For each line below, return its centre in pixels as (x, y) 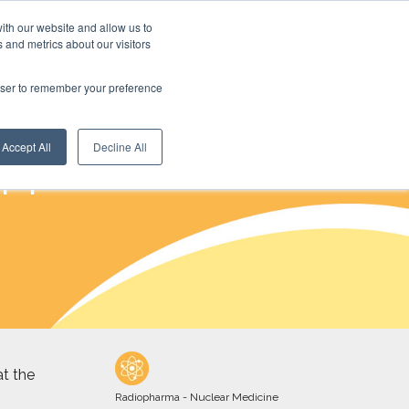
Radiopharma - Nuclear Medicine (196, 398)
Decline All (120, 147)
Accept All (26, 147)
